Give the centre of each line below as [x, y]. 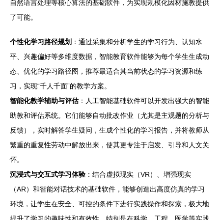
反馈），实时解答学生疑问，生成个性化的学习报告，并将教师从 [110, 130]
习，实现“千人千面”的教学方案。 [60, 86]
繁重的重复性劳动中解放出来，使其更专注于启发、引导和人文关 [110, 145]
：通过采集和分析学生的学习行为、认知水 [137, 42]
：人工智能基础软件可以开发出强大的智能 [144, 101]
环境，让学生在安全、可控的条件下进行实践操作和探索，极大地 [110, 204]
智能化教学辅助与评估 [44, 101]
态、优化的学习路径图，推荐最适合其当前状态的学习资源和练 [106, 71]
